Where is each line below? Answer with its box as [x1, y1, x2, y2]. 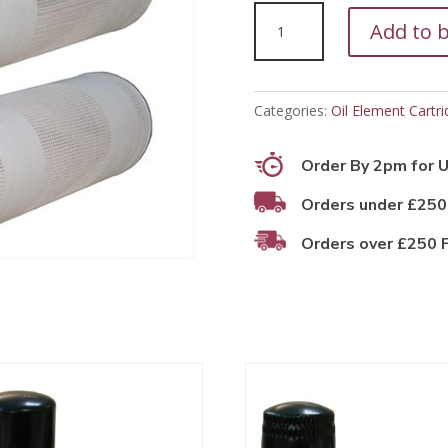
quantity [252, 29, 305, 49]
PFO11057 [252, 4, 321, 24]
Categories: [253, 100, 331, 120]
